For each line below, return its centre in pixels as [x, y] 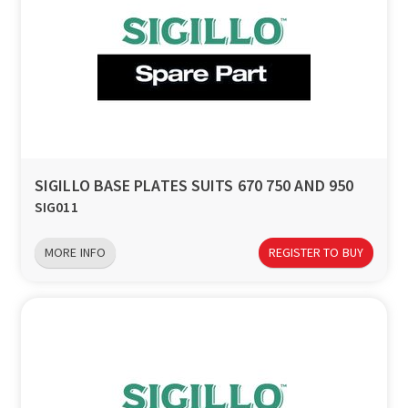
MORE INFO [75, 252]
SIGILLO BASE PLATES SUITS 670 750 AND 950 [194, 186]
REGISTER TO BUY [316, 252]
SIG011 [56, 207]
